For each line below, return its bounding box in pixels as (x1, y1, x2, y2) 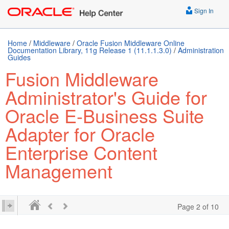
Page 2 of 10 (177, 201, 219, 212)
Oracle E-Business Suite (5, 102, 204, 128)
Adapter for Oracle (5, 121, 155, 147)
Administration (178, 45, 224, 55)
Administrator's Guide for (5, 84, 207, 110)
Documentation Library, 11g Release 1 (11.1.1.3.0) (8, 45, 172, 55)
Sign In (193, 6, 214, 15)
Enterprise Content (5, 139, 157, 165)
